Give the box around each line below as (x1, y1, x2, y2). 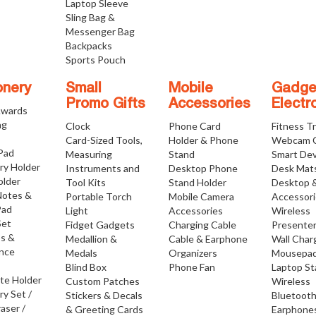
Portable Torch (65, 190, 132, 202)
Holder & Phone (168, 134, 238, 146)
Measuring (65, 148, 112, 160)
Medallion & (65, 233, 117, 245)
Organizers (168, 247, 217, 259)
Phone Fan (168, 261, 215, 273)
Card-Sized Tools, (65, 134, 142, 146)
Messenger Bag (65, 25, 135, 37)
